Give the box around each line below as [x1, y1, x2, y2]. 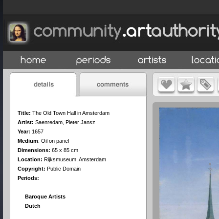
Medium [18, 138, 38, 144]
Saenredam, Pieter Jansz [35, 119, 95, 125]
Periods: [18, 175, 39, 181]
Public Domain [45, 166, 81, 172]
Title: [18, 110, 31, 116]
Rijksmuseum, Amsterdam [44, 156, 106, 162]
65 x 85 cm [50, 147, 78, 153]
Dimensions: [18, 147, 50, 153]
